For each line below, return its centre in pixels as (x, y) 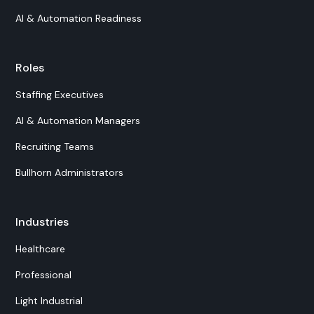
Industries (42, 222)
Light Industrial (49, 301)
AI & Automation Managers (78, 121)
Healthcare (41, 249)
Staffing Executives (60, 95)
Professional (44, 275)
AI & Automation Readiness (79, 18)
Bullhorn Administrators (70, 172)
